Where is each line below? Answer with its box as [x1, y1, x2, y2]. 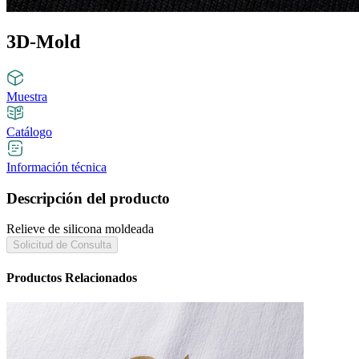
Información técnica [6, 159, 107, 174]
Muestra [6, 89, 47, 103]
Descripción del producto [6, 189, 170, 207]
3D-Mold [6, 31, 80, 53]
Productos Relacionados [6, 270, 137, 284]
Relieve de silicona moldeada [6, 222, 154, 236]
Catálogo [6, 124, 52, 139]
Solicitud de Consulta [13, 239, 111, 252]
